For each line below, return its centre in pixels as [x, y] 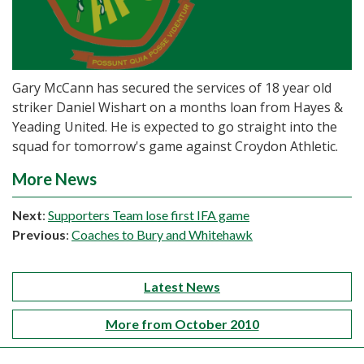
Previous [39, 235]
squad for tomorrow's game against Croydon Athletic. [175, 147]
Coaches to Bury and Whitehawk [162, 235]
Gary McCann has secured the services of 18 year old [172, 88]
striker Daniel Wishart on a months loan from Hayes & [178, 108]
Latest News [182, 287]
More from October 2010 [182, 324]
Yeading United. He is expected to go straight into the [175, 127]
